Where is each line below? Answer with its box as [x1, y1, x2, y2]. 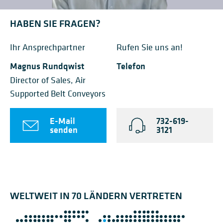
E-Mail [50, 115, 75, 127]
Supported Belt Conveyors [10, 88, 106, 100]
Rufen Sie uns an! [116, 41, 183, 53]
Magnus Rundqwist [10, 60, 84, 73]
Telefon [116, 60, 145, 73]
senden [50, 124, 78, 136]
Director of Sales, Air [10, 74, 86, 86]
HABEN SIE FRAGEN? [10, 16, 101, 30]
